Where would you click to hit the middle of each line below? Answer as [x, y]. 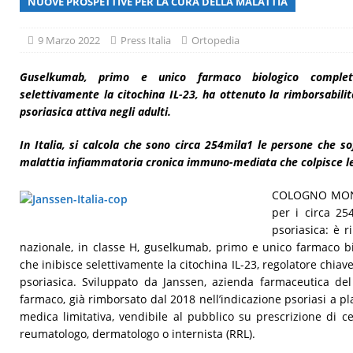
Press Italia [146, 40]
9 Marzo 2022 [69, 40]
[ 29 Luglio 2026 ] [119, 22]
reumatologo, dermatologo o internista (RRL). [137, 334]
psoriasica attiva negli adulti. [95, 111]
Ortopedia [216, 40]
